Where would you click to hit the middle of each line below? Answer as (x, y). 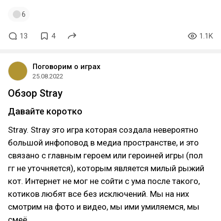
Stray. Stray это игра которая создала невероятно (103, 130)
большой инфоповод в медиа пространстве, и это (103, 143)
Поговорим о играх (67, 67)
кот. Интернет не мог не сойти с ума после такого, (104, 181)
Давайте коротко (45, 111)
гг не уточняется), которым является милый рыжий (106, 168)
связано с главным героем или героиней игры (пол (105, 155)
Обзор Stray (35, 93)
